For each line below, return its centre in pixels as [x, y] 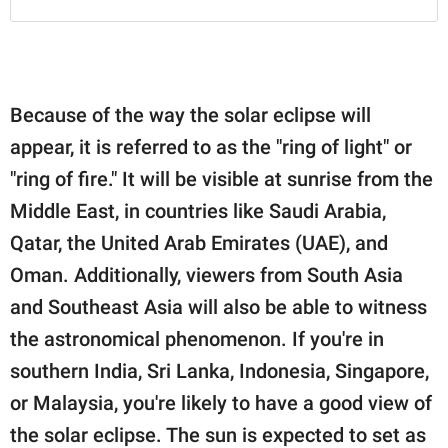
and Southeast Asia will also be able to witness [218, 306]
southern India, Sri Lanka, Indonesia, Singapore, [219, 370]
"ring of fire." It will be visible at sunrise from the [221, 178]
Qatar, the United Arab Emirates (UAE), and [199, 242]
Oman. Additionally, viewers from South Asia [206, 274]
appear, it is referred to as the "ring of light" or [211, 146]
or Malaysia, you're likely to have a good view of [221, 402]
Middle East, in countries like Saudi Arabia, [198, 210]
